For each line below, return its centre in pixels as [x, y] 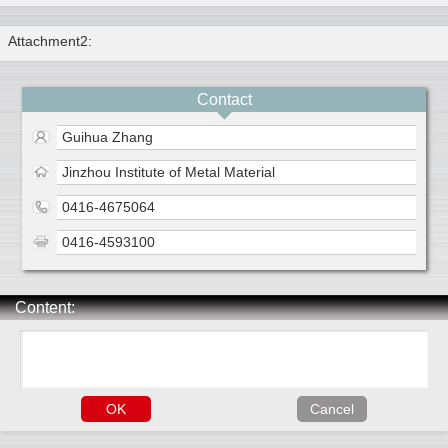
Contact [224, 100]
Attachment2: [50, 41]
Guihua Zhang [108, 137]
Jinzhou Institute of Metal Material [169, 172]
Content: [45, 308]
